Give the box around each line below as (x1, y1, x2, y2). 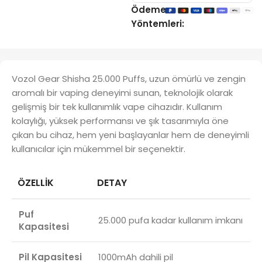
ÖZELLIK (18, 175, 54, 189)
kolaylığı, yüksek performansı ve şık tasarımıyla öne (12, 114, 229, 127)
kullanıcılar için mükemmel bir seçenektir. (12, 142, 185, 155)
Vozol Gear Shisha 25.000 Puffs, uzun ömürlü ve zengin (12, 72, 246, 85)
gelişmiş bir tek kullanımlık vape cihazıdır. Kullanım (12, 100, 222, 113)
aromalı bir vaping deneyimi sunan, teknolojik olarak (12, 86, 233, 99)
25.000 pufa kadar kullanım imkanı (98, 213, 243, 226)
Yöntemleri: (130, 17, 184, 30)
